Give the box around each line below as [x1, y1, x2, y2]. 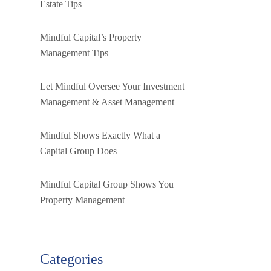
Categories [40, 251, 103, 267]
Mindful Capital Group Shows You [40, 179, 174, 189]
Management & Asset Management [40, 97, 174, 107]
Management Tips [40, 48, 108, 58]
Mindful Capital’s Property [40, 32, 142, 42]
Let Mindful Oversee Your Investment [40, 81, 184, 91]
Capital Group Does [40, 146, 117, 156]
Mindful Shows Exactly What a [40, 130, 160, 140]
